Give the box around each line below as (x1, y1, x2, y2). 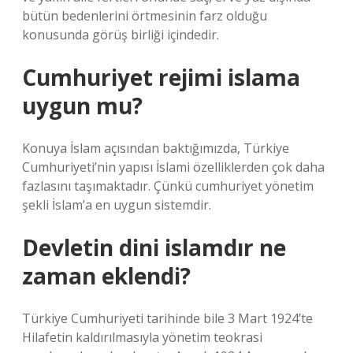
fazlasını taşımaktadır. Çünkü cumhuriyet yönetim (22, 177, 314, 195)
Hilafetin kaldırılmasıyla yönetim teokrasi (22, 329, 262, 346)
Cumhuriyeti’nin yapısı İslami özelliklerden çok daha (22, 158, 325, 176)
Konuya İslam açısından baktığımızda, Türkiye (22, 139, 289, 157)
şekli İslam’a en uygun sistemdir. (22, 196, 211, 214)
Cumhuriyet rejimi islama (22, 62, 300, 92)
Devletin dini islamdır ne (22, 232, 286, 262)
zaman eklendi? (22, 261, 191, 291)
